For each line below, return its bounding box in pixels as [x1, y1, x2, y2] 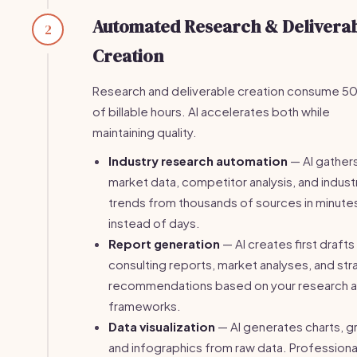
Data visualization [108, 319, 215, 334]
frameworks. [108, 298, 181, 313]
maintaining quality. [92, 124, 197, 139]
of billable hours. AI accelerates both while [92, 104, 330, 119]
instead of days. [108, 215, 200, 230]
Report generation [108, 236, 220, 251]
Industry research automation [108, 153, 288, 168]
